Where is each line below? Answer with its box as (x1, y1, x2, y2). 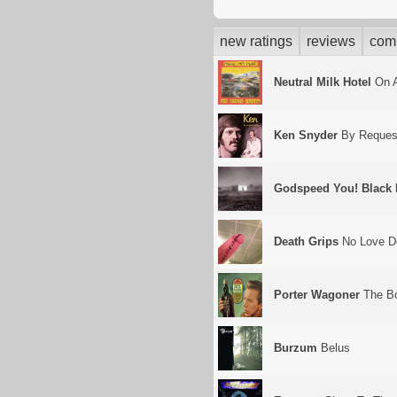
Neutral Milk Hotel (274, 75, 371, 89)
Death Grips (274, 235, 339, 248)
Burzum (274, 341, 317, 354)
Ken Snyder (274, 128, 338, 142)
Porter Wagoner (274, 288, 360, 301)
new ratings (220, 34, 292, 49)
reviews (307, 34, 355, 49)
